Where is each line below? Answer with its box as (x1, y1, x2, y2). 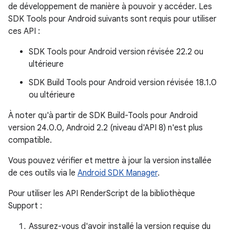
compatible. (8, 135, 52, 145)
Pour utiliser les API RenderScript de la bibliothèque (8, 188, 195, 199)
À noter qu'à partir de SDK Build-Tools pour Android (8, 110, 198, 121)
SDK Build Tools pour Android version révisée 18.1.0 (29, 78, 217, 88)
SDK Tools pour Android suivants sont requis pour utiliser (8, 14, 217, 24)
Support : (8, 201, 42, 211)
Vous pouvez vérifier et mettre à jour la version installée (8, 156, 212, 166)
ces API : (8, 26, 40, 36)
